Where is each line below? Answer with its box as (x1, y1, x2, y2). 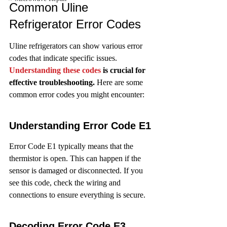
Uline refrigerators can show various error (9, 42, 144, 50)
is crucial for (101, 66, 147, 74)
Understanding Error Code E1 (9, 120, 151, 131)
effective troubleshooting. (9, 78, 95, 87)
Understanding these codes (9, 66, 101, 74)
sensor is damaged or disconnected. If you (9, 166, 145, 175)
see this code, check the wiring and (9, 178, 123, 187)
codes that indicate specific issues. (9, 54, 119, 62)
